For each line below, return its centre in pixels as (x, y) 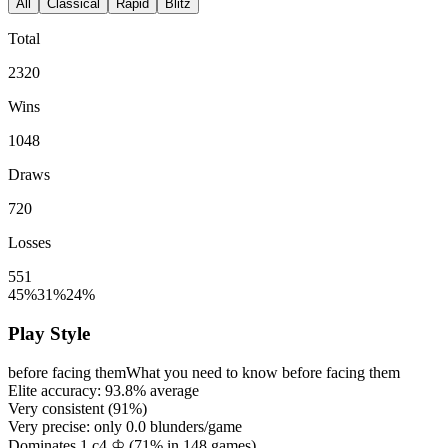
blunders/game (194, 426)
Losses (29, 243)
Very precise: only (67, 426)
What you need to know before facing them (263, 372)
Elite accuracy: (56, 390)
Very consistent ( (60, 408)
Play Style (49, 334)
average (172, 390)
